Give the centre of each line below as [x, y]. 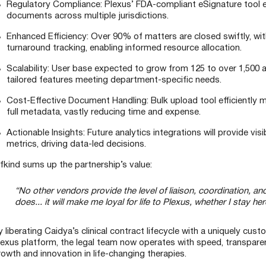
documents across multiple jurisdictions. [87, 16]
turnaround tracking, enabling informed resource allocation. [124, 48]
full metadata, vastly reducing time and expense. [103, 113]
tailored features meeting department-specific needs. [114, 80]
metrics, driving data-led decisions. [76, 145]
